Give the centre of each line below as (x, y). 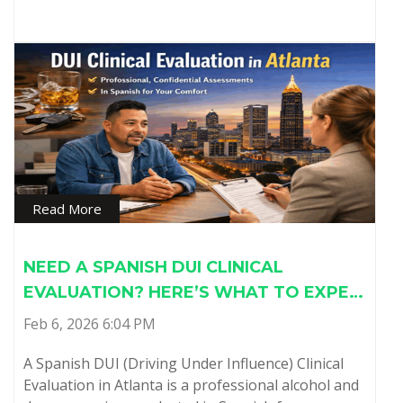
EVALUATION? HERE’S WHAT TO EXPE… (193, 292)
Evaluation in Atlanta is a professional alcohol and (191, 385)
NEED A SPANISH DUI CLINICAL (153, 267)
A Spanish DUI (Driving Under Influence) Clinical (184, 363)
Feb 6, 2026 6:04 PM (90, 323)
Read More (67, 208)
